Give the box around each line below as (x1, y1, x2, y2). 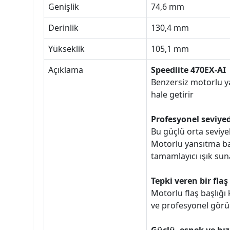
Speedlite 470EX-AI (151, 64, 226, 76)
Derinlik (48, 22, 79, 34)
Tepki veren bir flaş (151, 175, 228, 187)
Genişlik (48, 1, 79, 13)
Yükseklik (48, 43, 85, 55)
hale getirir (151, 89, 194, 101)
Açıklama (48, 64, 83, 76)
